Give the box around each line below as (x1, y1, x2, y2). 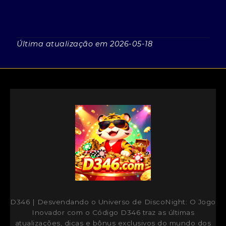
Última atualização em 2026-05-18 (17, 39, 153, 48)
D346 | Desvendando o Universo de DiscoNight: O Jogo (10, 197, 216, 206)
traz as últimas (140, 208, 194, 216)
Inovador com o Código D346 (32, 208, 140, 216)
